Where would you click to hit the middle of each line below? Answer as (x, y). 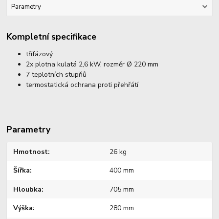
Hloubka (28, 189)
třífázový (41, 54)
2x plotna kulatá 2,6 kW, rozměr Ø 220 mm (92, 64)
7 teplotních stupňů (56, 74)
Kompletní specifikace (52, 36)
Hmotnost (31, 152)
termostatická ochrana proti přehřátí (82, 85)
